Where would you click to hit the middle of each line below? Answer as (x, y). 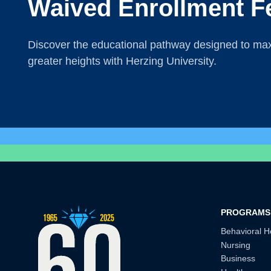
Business (238, 259)
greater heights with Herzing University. (122, 61)
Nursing (235, 245)
